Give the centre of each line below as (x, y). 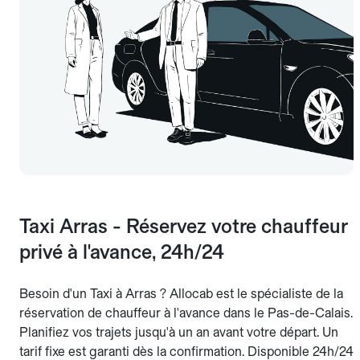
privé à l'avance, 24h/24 (122, 252)
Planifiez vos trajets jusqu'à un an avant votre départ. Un (179, 332)
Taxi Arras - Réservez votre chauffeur (184, 226)
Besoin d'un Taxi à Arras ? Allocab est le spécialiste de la (181, 293)
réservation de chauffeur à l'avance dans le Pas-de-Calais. (186, 313)
